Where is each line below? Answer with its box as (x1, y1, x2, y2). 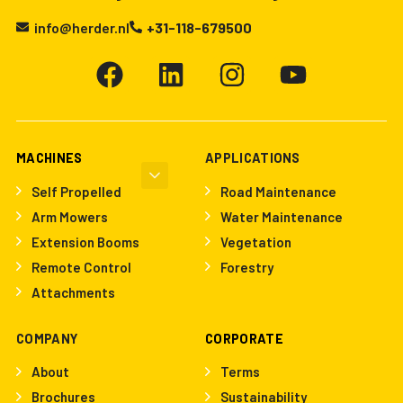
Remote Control (31, 258, 132, 275)
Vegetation (220, 233, 292, 250)
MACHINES (16, 150, 83, 166)
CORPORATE (205, 330, 283, 346)
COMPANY (16, 330, 78, 346)
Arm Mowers (31, 208, 109, 225)
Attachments (31, 283, 116, 300)
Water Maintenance (220, 208, 344, 225)
